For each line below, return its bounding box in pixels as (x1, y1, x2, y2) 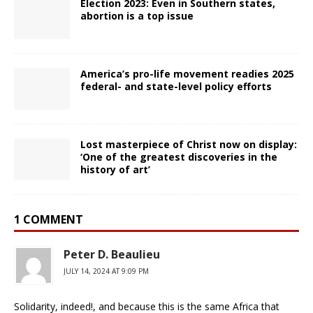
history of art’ (80, 162, 150, 176)
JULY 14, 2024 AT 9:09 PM (64, 265, 149, 276)
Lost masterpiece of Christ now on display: (80, 137, 297, 151)
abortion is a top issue (80, 8, 194, 22)
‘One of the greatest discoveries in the (80, 150, 277, 163)
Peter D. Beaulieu (64, 246, 160, 262)
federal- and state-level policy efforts (80, 79, 272, 93)
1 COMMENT (14, 211, 83, 227)
